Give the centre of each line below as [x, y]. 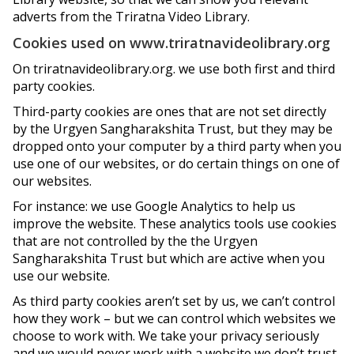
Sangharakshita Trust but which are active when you [169, 258]
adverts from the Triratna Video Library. [131, 17]
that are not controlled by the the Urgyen [135, 241]
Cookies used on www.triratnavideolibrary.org [171, 43]
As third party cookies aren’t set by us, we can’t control [174, 301]
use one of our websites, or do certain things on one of [176, 164]
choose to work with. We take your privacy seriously [166, 336]
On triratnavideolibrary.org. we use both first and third [174, 69]
